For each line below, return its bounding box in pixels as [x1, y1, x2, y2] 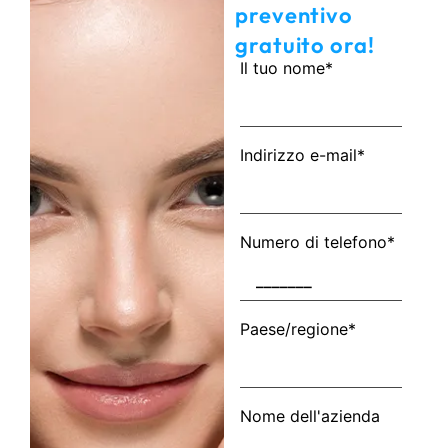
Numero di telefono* [240, 232, 395, 252]
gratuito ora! [235, 31, 375, 59]
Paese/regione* [240, 319, 356, 339]
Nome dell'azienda [240, 406, 380, 426]
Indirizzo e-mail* [240, 145, 365, 165]
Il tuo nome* [240, 58, 333, 78]
